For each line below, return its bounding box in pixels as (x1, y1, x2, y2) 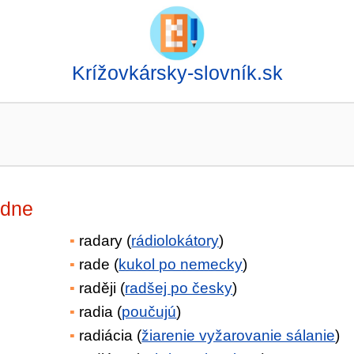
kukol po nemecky (119, 256, 243, 273)
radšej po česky (125, 280, 233, 296)
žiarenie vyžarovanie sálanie (141, 327, 336, 344)
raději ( (79, 280, 126, 296)
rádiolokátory (131, 232, 220, 249)
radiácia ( (79, 327, 142, 344)
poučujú (122, 303, 177, 320)
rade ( (79, 256, 119, 273)
